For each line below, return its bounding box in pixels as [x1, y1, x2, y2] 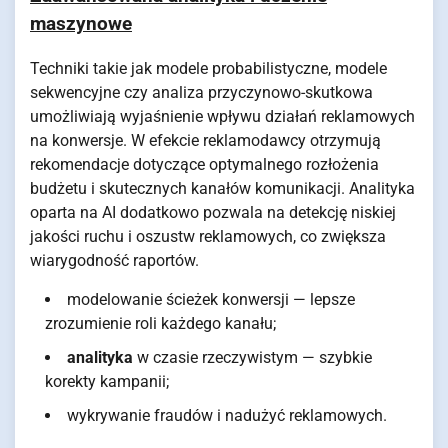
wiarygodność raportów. [30, 251, 199, 270]
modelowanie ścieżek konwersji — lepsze [67, 290, 355, 309]
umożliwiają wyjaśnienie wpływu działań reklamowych [30, 107, 415, 126]
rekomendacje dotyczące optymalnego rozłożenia [30, 155, 379, 174]
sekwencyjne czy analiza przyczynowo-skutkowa [30, 83, 373, 102]
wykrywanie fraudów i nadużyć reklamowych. [67, 406, 387, 425]
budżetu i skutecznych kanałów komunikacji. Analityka [30, 179, 415, 198]
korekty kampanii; [45, 372, 169, 391]
